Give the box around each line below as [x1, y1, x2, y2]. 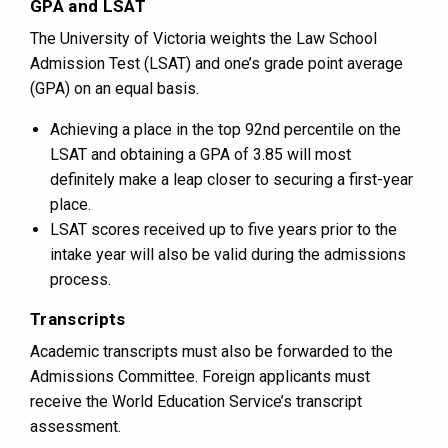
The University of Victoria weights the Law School [30, 29, 377, 49]
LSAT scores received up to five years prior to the [50, 220, 397, 240]
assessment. [30, 417, 121, 437]
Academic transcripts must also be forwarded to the [30, 342, 393, 362]
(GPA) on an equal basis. [30, 79, 199, 99]
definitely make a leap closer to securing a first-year [50, 170, 413, 190]
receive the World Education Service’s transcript [30, 392, 362, 412]
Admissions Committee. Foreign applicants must [30, 367, 370, 387]
